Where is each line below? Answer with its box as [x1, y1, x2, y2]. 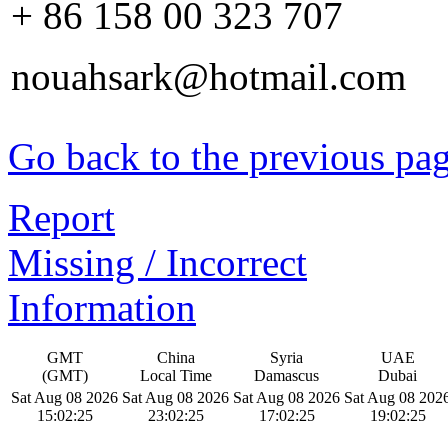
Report [8, 196, 115, 240]
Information [8, 286, 196, 330]
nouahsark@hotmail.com [11, 55, 406, 99]
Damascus [254, 367, 319, 385]
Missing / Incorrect [8, 241, 307, 285]
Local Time [139, 367, 212, 385]
